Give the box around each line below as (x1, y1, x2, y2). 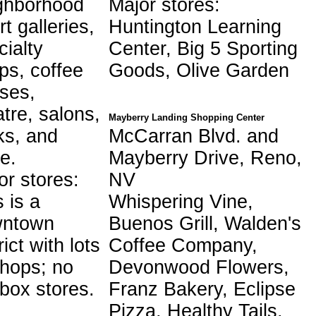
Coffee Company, (109, 234, 257, 256)
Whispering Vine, (109, 190, 253, 212)
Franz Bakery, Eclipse (109, 278, 296, 300)
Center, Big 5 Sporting (109, 37, 298, 59)
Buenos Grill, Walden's (109, 212, 301, 234)
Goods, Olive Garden (109, 59, 289, 81)
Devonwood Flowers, (109, 256, 289, 278)
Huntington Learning (109, 16, 281, 37)
